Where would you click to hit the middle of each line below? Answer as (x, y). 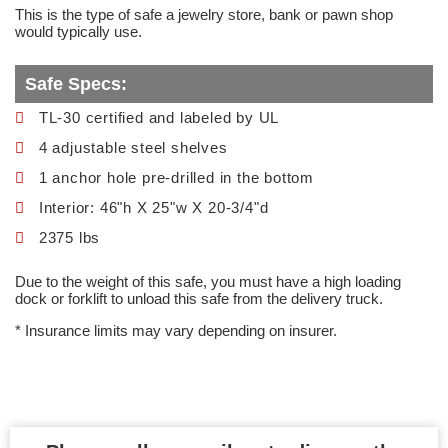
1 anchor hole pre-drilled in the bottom (176, 177)
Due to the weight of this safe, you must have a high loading (208, 281)
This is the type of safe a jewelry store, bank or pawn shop (204, 14)
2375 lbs (69, 237)
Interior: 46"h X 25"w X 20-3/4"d (153, 207)
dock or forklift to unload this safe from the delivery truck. (199, 298)
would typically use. (78, 31)
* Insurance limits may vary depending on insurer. (176, 330)
